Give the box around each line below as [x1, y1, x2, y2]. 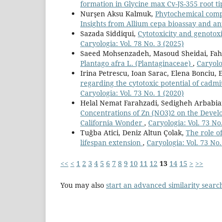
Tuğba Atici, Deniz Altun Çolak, [80, 128, 186, 138]
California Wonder [80, 118, 144, 128]
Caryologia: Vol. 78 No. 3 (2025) [80, 39, 184, 49]
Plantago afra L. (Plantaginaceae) [80, 58, 193, 68]
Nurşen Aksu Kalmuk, [80, 9, 155, 19]
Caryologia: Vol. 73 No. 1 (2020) [80, 88, 184, 98]
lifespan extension [80, 138, 143, 148]
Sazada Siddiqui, [80, 29, 138, 39]
